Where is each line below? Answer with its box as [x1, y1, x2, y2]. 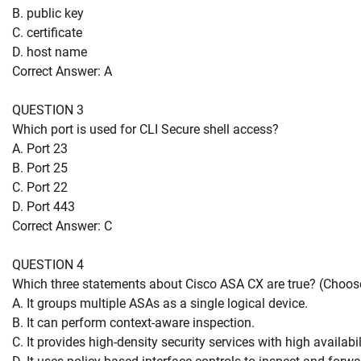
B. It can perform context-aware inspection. [12, 314, 255, 330]
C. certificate [12, 24, 82, 40]
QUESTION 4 [12, 256, 84, 272]
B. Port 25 [12, 160, 68, 176]
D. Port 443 [12, 198, 75, 214]
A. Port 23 [12, 140, 68, 156]
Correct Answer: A [12, 63, 112, 79]
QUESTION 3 [12, 102, 84, 118]
